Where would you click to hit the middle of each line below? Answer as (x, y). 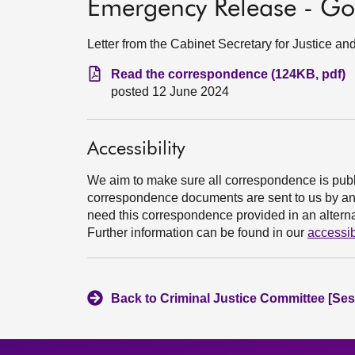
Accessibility (136, 149)
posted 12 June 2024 (170, 92)
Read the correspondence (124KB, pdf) (228, 74)
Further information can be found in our (197, 233)
